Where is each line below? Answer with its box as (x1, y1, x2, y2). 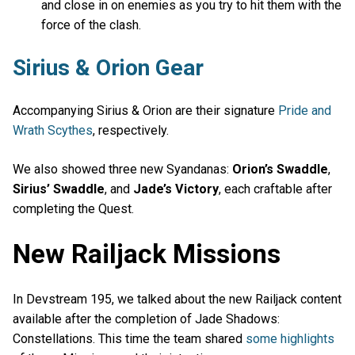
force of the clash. (41, 17, 142, 32)
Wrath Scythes (13, 122, 93, 138)
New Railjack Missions (13, 239, 281, 270)
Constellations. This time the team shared (13, 331, 246, 347)
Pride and (278, 102, 331, 118)
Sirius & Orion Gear (13, 54, 204, 81)
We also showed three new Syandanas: (13, 162, 232, 177)
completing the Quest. (13, 201, 134, 217)
